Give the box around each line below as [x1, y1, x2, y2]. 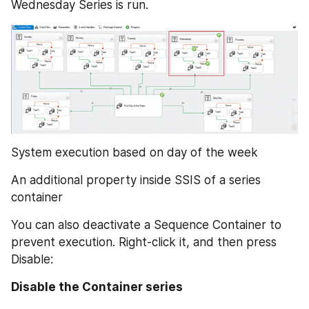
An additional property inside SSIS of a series [11, 173, 261, 188]
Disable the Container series [11, 280, 183, 295]
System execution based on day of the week [11, 145, 258, 159]
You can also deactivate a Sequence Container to [11, 218, 281, 232]
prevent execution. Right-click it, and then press [11, 235, 277, 250]
